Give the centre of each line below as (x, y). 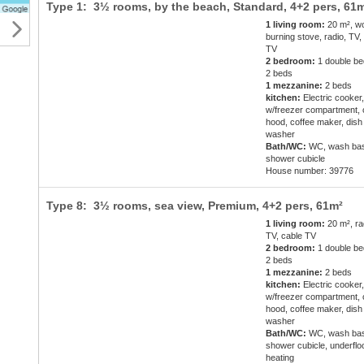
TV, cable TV (291, 236)
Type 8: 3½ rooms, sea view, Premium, (154, 206)
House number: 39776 (310, 171)
